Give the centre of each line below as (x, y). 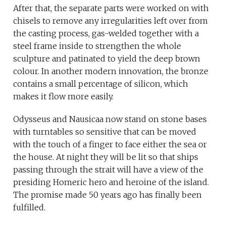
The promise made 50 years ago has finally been (108, 195)
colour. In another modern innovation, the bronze (111, 71)
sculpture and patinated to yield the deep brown (107, 59)
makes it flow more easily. (64, 97)
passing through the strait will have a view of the (108, 170)
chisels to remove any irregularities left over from (111, 21)
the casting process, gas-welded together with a (106, 34)
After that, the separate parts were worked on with (111, 8)
